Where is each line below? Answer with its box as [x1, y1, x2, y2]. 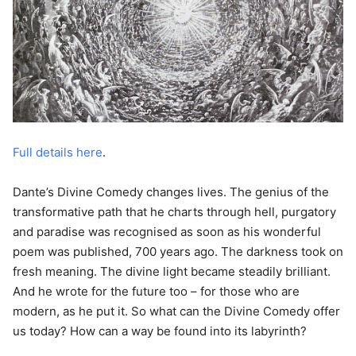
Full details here [13, 145, 103, 160]
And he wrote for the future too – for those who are [13, 284, 300, 299]
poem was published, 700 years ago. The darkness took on [13, 244, 343, 259]
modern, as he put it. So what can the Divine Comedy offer [13, 304, 340, 319]
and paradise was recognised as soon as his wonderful [13, 224, 321, 239]
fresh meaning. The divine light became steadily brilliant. [13, 264, 331, 279]
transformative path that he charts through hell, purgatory [13, 204, 336, 219]
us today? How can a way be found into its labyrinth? [13, 323, 307, 339]
